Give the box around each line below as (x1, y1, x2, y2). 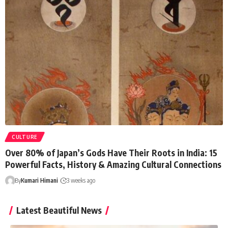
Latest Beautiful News (16, 205, 102, 216)
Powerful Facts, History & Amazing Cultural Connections (5, 159, 221, 170)
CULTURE (12, 134, 38, 140)
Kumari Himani (20, 177, 58, 185)
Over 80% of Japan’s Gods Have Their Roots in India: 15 (5, 147, 217, 159)
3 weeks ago (66, 177, 95, 185)
